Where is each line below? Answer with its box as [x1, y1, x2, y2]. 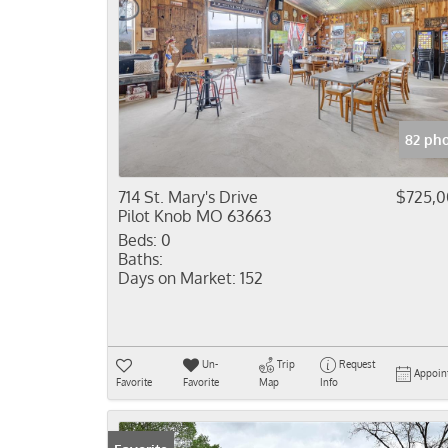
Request [338, 358, 375, 370]
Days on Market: [118, 268, 236, 288]
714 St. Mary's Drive [118, 187, 258, 207]
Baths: [118, 249, 163, 269]
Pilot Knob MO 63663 [118, 206, 272, 226]
